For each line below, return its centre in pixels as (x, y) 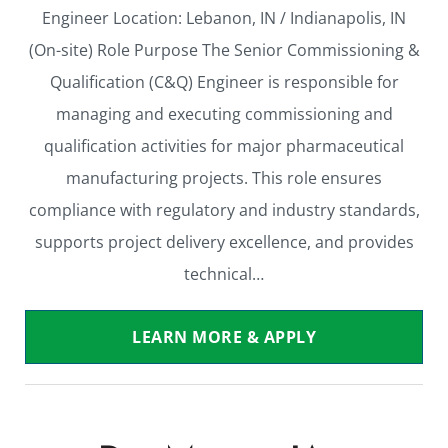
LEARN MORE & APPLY (224, 337)
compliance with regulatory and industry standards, (224, 210)
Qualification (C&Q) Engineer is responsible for (224, 82)
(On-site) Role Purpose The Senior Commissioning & (224, 50)
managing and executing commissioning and (224, 114)
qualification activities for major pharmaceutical (224, 146)
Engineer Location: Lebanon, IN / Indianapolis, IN (224, 18)
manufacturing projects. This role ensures (224, 178)
